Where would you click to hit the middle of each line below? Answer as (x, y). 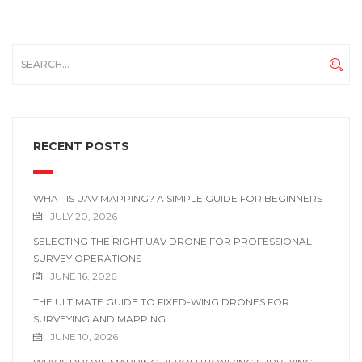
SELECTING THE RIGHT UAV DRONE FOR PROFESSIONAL (173, 242)
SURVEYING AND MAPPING (99, 319)
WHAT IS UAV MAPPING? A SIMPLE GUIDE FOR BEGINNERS (178, 198)
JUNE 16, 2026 (83, 276)
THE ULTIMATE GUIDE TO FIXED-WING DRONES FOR (161, 302)
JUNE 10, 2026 (84, 337)
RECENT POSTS (81, 146)
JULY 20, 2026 (84, 216)
